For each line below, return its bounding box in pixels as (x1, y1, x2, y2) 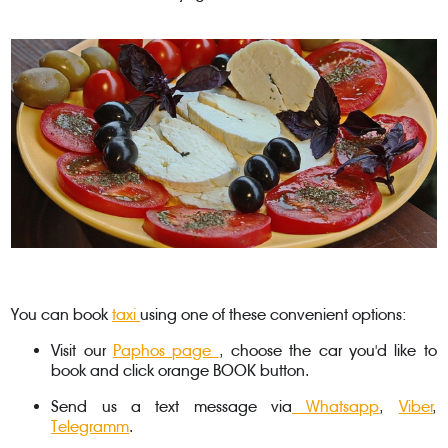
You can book (11, 305, 113, 325)
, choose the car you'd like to (218, 341, 437, 361)
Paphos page (112, 341, 219, 361)
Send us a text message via (51, 397, 293, 417)
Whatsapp (292, 397, 380, 417)
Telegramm (51, 417, 130, 437)
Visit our (51, 341, 113, 361)
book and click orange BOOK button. (51, 361, 311, 381)
